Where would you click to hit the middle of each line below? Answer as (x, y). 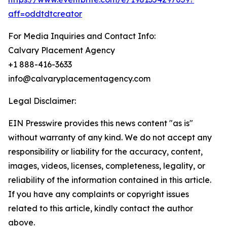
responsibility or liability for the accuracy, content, (105, 152)
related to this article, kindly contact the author (101, 209)
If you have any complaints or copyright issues (99, 194)
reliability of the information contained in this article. (110, 180)
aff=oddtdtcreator (45, 14)
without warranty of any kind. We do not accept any (110, 138)
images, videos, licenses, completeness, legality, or (107, 166)
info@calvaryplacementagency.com (79, 79)
